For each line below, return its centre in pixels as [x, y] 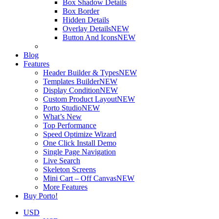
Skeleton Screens [69, 170]
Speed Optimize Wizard [80, 134]
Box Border [81, 11]
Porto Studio [62, 108]
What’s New [62, 117]
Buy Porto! [41, 196]
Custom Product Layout [80, 99]
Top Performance [70, 126]
